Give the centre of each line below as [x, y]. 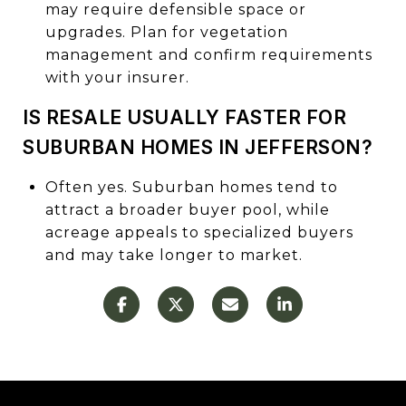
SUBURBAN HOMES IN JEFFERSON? [198, 147]
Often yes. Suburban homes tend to [191, 187]
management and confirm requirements [208, 54]
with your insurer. [117, 77]
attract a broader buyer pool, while [187, 209]
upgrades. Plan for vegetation [166, 32]
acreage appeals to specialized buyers [199, 232]
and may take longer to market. [174, 255]
